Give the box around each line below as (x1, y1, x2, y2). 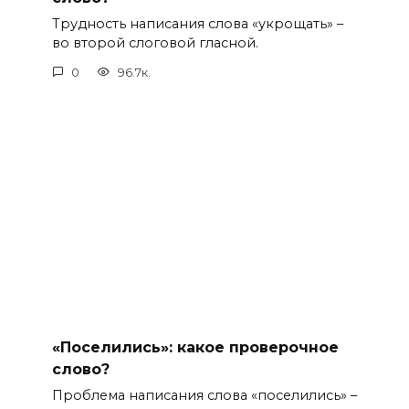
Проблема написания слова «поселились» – (51, 387, 357, 404)
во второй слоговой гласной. (51, 35, 258, 52)
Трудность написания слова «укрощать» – (51, 16, 343, 33)
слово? (51, 360, 110, 378)
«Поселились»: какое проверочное (51, 338, 339, 356)
